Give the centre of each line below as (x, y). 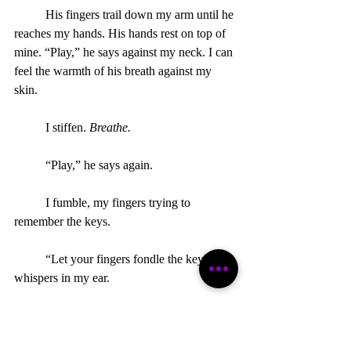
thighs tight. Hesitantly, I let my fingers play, (125, 334)
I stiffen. (67, 127)
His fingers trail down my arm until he (30, 14)
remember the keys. (62, 221)
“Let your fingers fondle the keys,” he (30, 259)
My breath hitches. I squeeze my (30, 315)
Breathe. (110, 127)
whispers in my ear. (62, 277)
